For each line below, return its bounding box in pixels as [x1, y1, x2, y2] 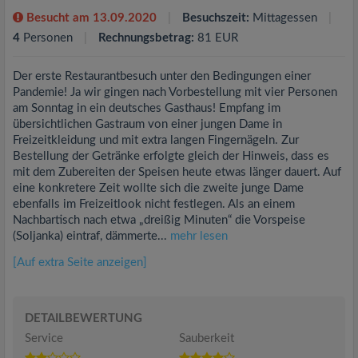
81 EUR [194, 31, 238, 44]
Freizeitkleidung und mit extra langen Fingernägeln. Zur [13, 133, 299, 146]
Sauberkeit [179, 332, 234, 344]
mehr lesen [170, 229, 228, 242]
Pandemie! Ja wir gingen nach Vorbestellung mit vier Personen [13, 86, 337, 98]
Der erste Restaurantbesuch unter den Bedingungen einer [13, 70, 311, 82]
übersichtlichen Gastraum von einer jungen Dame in [13, 117, 282, 130]
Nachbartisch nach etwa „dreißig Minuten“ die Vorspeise [13, 213, 305, 226]
